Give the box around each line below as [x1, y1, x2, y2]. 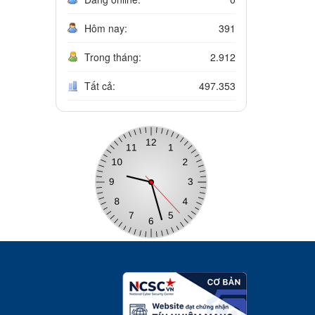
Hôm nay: [84, 21, 127, 36]
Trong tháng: [84, 50, 141, 65]
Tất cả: [84, 79, 115, 94]
